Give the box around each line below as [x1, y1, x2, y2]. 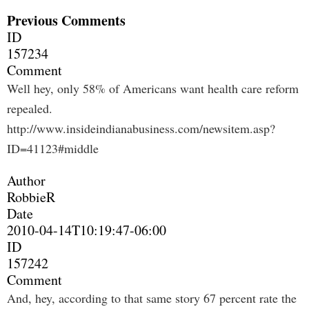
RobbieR [7, 188, 55, 206]
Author [7, 171, 46, 190]
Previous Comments [7, 10, 126, 30]
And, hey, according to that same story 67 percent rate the [7, 290, 297, 306]
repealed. [7, 100, 52, 117]
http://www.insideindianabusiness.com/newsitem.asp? [7, 120, 275, 137]
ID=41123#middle [7, 140, 99, 157]
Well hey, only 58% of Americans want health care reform [7, 80, 299, 97]
